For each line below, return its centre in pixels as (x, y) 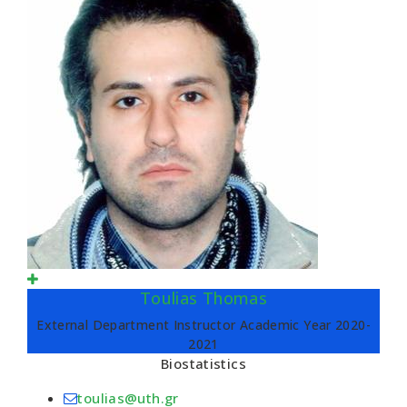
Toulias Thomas (203, 298)
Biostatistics (203, 363)
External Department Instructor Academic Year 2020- (203, 325)
